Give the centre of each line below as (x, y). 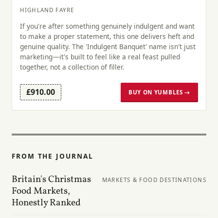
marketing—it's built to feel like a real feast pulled (100, 57)
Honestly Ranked (46, 203)
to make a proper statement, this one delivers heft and (107, 36)
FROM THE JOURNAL (53, 156)
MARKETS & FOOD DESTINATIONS (154, 180)
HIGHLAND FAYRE (47, 10)
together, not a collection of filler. (72, 67)
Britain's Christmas (51, 179)
